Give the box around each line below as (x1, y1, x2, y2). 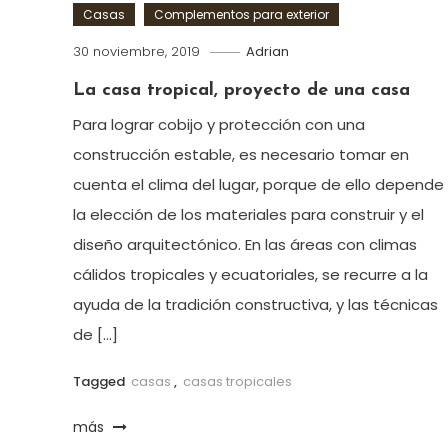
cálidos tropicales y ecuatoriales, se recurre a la (73, 264, 429, 286)
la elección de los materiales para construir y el (73, 204, 425, 226)
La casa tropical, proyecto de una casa (73, 81, 411, 101)
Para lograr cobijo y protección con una (73, 114, 366, 136)
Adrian (246, 42, 290, 62)
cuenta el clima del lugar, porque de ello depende (73, 174, 445, 196)
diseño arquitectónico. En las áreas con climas (73, 234, 418, 256)
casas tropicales (183, 372, 293, 392)
